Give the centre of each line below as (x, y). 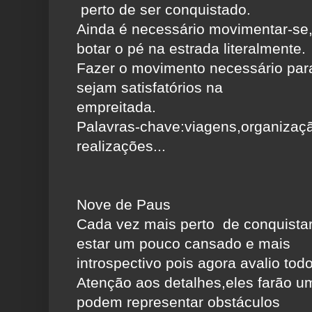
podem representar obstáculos (178, 302)
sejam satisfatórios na (150, 88)
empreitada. (116, 107)
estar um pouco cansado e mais (184, 244)
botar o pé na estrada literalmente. (191, 49)
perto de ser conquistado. (164, 10)
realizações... (121, 146)
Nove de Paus (124, 205)
